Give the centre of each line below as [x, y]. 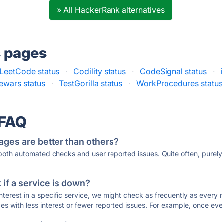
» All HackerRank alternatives [111, 10]
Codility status [100, 71]
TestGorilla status [91, 83]
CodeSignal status [173, 71]
